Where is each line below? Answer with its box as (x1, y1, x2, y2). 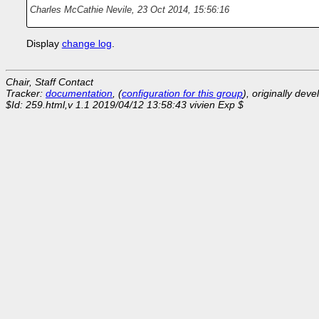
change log (61, 38, 112, 50)
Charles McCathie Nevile (29, 4, 132, 16)
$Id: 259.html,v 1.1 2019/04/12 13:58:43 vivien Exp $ (6, 99, 244, 111)
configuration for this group (122, 88, 243, 100)
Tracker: (6, 88, 46, 100)
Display (26, 38, 62, 50)
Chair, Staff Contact (6, 76, 93, 88)
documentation (46, 88, 113, 100)
